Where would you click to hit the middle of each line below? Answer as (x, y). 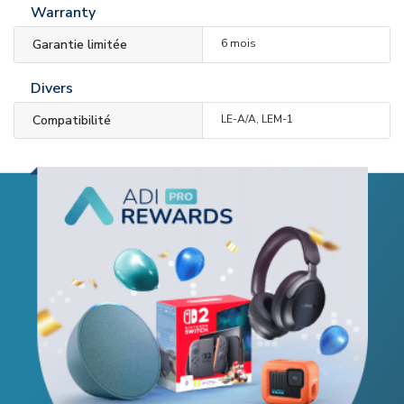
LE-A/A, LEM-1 (257, 119)
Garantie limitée (80, 45)
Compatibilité (72, 120)
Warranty (63, 13)
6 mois (238, 43)
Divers (52, 88)
